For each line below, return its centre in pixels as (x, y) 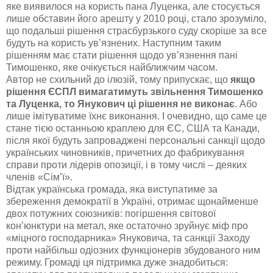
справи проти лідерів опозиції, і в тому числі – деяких (126, 165)
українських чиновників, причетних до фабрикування (125, 153)
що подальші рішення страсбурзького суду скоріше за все (136, 31)
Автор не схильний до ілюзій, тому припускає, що (118, 80)
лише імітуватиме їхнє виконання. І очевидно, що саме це (136, 116)
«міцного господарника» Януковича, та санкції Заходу (128, 238)
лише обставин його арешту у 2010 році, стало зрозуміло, (136, 19)
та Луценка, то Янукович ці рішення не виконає (120, 104)
